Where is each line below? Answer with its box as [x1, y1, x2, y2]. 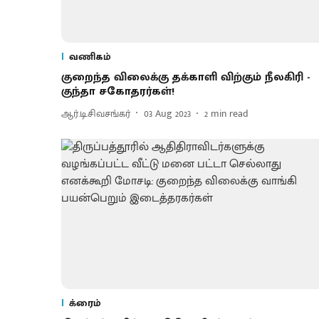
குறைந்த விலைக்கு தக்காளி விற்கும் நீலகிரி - [61, 68, 310, 88]
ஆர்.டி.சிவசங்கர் [61, 105, 130, 122]
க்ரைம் [69, 295, 101, 312]
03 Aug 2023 [144, 105, 191, 122]
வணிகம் [69, 48, 111, 66]
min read [211, 105, 249, 122]
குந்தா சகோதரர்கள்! [61, 82, 174, 102]
